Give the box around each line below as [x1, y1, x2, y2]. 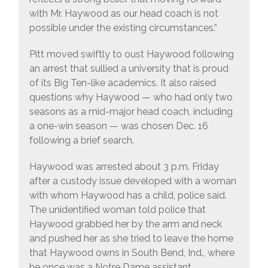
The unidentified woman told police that [29, 204, 206, 216]
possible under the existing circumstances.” [29, 22, 217, 34]
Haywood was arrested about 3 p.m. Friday [29, 161, 219, 173]
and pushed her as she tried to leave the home [29, 233, 233, 245]
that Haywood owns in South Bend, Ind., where [29, 247, 234, 259]
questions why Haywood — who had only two [29, 92, 233, 103]
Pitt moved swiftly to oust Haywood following [29, 48, 234, 60]
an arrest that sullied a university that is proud [29, 63, 229, 75]
